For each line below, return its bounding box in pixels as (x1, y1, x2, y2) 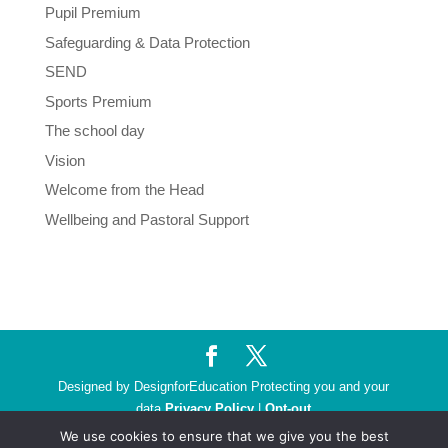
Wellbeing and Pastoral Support (44, 210, 249, 228)
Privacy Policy (165, 400, 255, 416)
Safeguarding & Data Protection (44, 33, 250, 51)
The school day (44, 122, 145, 140)
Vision (44, 151, 85, 169)
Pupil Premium (44, 4, 141, 22)
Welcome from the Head (44, 181, 204, 199)
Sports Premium (44, 92, 152, 110)
